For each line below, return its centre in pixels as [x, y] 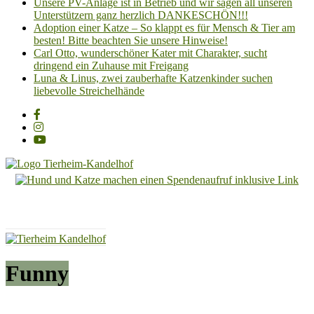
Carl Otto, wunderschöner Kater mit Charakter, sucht [150, 53]
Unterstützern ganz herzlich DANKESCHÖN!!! [141, 15]
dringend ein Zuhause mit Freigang [111, 66]
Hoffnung [27, 233]
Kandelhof [35, 205]
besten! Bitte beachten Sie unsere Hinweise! [131, 40]
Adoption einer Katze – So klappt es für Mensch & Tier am [164, 28]
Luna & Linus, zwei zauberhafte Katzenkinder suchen [153, 78]
